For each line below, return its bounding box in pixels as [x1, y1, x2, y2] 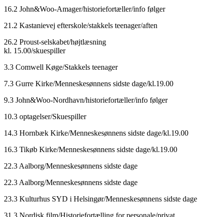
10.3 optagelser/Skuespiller [4, 112, 86, 121]
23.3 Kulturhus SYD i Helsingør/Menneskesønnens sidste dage [4, 194, 197, 203]
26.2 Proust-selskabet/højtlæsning [4, 37, 106, 46]
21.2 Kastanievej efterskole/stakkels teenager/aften [4, 21, 157, 30]
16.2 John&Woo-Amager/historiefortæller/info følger [4, 4, 165, 13]
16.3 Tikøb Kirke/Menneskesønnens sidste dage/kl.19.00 [4, 145, 177, 154]
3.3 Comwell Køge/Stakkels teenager [4, 62, 118, 71]
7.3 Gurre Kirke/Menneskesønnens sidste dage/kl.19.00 [4, 79, 173, 88]
